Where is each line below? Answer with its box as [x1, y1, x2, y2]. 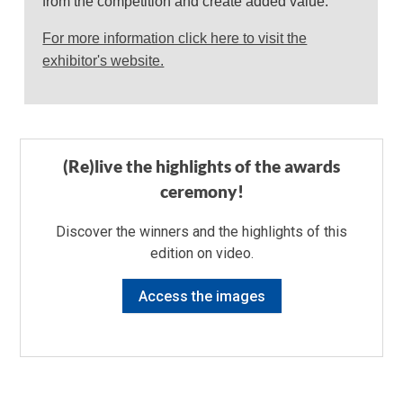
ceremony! [159, 181, 244, 201]
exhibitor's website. [42, 52, 165, 68]
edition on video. [149, 244, 254, 262]
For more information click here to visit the [42, 30, 308, 46]
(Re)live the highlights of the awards [63, 156, 340, 176]
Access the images [138, 287, 265, 305]
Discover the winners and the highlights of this [56, 222, 347, 240]
